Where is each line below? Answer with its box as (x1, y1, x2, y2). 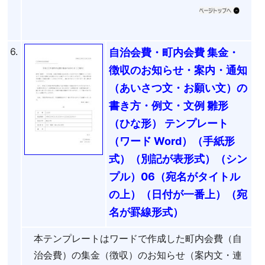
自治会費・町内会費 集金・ (109, 46, 239, 59)
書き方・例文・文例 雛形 (109, 99, 228, 112)
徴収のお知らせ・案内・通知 (109, 63, 247, 76)
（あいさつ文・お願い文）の (109, 81, 247, 94)
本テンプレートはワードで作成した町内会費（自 (34, 232, 242, 244)
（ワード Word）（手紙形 (109, 134, 235, 147)
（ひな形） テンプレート (109, 117, 228, 130)
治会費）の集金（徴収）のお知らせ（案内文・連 (34, 248, 242, 261)
